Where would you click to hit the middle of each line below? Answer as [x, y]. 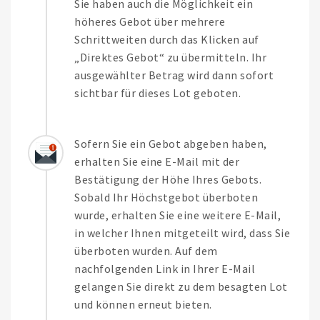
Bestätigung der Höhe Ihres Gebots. [168, 180]
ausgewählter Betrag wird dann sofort [174, 75]
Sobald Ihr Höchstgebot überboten [166, 197]
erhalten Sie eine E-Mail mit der [157, 162]
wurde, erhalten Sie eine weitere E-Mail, [177, 215]
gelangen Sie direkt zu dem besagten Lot [181, 287]
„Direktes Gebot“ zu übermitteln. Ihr [170, 57]
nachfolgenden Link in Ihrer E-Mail [165, 269]
